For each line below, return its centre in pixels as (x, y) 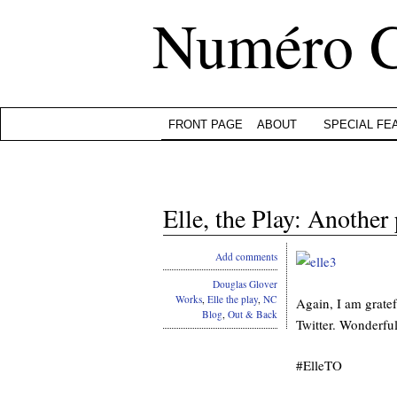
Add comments (246, 256)
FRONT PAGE (206, 125)
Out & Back (253, 315)
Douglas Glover (245, 284)
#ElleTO (319, 365)
